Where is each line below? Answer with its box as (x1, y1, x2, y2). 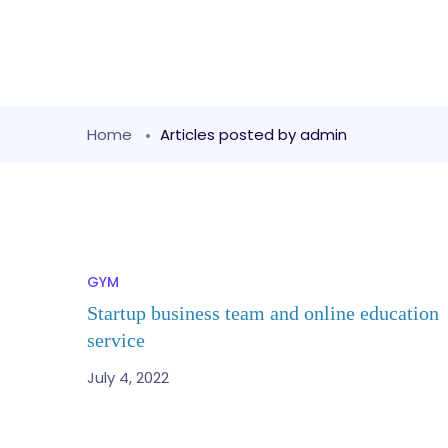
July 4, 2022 (87, 367, 169, 388)
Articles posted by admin (160, 124, 347, 145)
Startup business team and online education (87, 302, 439, 324)
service (87, 329, 145, 351)
